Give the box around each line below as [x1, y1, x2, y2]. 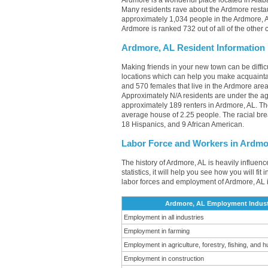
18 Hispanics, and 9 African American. [121, 120, 244, 129]
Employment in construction [124, 255, 204, 262]
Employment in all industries [124, 214, 204, 221]
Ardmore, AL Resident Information [121, 43, 265, 53]
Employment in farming [124, 227, 190, 234]
